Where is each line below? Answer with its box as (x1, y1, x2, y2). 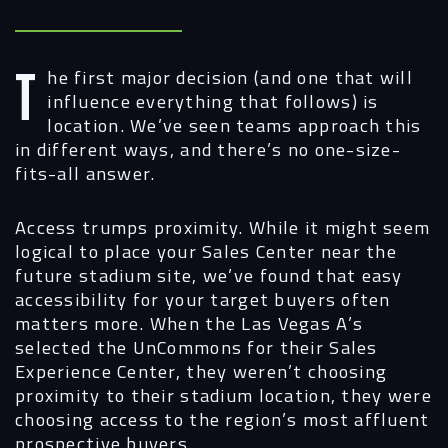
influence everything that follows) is (47, 87, 379, 116)
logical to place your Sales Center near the (15, 236, 398, 265)
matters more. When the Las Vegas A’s (15, 308, 364, 337)
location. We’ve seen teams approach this (47, 111, 422, 140)
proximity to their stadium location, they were (15, 380, 432, 409)
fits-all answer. (15, 159, 156, 188)
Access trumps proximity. (15, 212, 244, 241)
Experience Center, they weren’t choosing (15, 356, 388, 385)
